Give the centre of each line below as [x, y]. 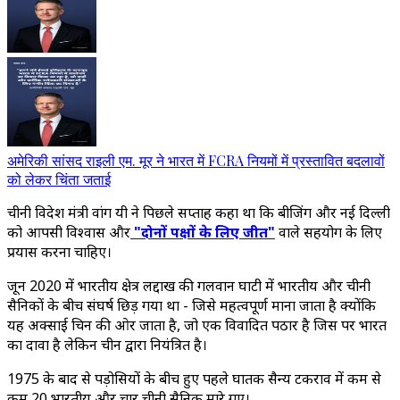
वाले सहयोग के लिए [329, 232]
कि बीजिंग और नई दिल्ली [323, 212]
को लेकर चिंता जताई [59, 179]
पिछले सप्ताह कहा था [199, 212]
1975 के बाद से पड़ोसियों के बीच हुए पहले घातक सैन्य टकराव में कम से [194, 379]
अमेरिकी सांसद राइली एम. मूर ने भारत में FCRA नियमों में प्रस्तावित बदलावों [196, 160]
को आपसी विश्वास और [69, 232]
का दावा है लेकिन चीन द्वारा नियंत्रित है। [107, 345]
